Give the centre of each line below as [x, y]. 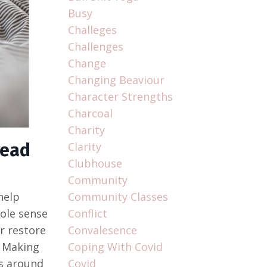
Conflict [87, 214]
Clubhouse [95, 164]
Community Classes [118, 197]
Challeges [92, 30]
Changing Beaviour [116, 80]
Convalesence [102, 230]
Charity [86, 130]
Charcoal [90, 114]
